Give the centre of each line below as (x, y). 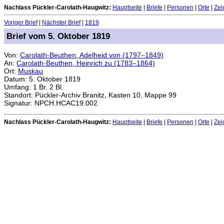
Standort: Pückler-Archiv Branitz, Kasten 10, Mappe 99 (90, 95)
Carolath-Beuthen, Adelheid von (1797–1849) (92, 55)
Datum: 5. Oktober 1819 (42, 79)
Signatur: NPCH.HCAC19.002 (51, 103)
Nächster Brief (61, 23)
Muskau (30, 71)
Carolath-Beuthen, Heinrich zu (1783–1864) (86, 63)
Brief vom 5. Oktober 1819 (58, 36)
